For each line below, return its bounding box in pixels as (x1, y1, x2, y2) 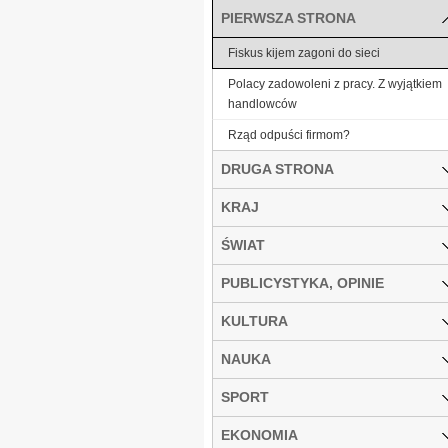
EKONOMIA (221, 426, 298, 443)
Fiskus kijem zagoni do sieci (228, 45, 380, 60)
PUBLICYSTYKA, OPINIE (221, 274, 384, 291)
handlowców (228, 96, 297, 111)
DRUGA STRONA (221, 160, 334, 177)
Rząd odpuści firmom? (228, 127, 350, 142)
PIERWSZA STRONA (221, 9, 356, 26)
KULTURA (221, 312, 288, 329)
